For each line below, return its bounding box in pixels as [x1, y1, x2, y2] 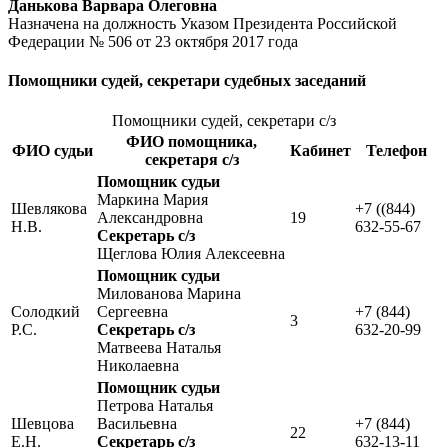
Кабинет [290, 141, 351, 159]
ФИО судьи [11, 141, 93, 159]
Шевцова [11, 414, 74, 432]
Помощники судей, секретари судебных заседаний [8, 72, 366, 90]
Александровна [97, 208, 203, 226]
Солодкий [11, 302, 80, 320]
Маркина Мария [97, 190, 208, 208]
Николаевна [97, 356, 179, 374]
